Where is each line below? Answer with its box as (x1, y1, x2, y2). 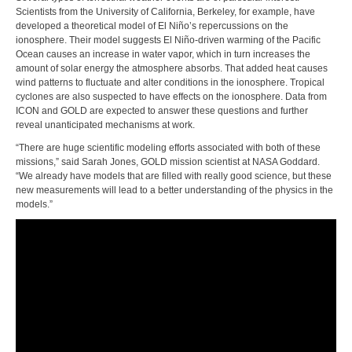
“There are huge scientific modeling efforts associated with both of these (16, 141, 321, 153)
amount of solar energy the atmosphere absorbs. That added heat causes (16, 63, 328, 75)
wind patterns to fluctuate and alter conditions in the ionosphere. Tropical (16, 77, 324, 89)
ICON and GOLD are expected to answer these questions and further (16, 105, 308, 117)
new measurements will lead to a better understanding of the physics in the (16, 184, 333, 196)
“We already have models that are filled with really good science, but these (16, 170, 332, 181)
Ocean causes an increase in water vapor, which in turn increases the (16, 49, 310, 60)
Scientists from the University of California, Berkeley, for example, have (16, 6, 315, 18)
